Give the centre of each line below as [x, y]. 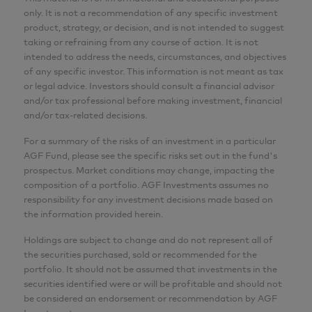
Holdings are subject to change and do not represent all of [148, 240]
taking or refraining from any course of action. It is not [141, 42]
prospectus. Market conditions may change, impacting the [149, 170]
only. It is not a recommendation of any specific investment [151, 13]
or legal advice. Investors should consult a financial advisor [149, 86]
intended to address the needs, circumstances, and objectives [155, 57]
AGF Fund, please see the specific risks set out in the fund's [150, 156]
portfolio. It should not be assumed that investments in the [150, 269]
